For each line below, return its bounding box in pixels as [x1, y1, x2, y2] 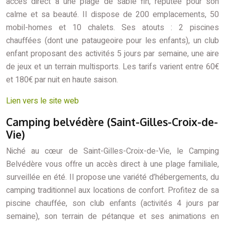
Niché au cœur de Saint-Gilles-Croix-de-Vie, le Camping [6, 145, 219, 157]
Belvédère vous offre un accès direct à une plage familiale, [6, 158, 219, 170]
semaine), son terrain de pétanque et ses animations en [6, 210, 219, 222]
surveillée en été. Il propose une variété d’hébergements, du [6, 171, 219, 183]
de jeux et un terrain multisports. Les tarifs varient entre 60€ [6, 61, 219, 73]
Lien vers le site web [6, 95, 79, 107]
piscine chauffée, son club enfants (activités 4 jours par [6, 197, 219, 209]
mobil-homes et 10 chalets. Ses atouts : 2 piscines [6, 22, 219, 34]
